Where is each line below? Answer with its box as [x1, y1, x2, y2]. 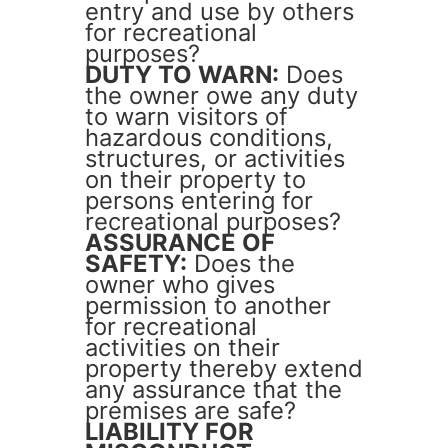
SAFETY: [85, 249, 187, 279]
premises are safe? [85, 396, 296, 426]
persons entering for [85, 186, 313, 216]
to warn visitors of [85, 102, 288, 132]
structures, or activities [85, 144, 345, 174]
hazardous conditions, [85, 123, 333, 153]
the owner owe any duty [85, 81, 358, 111]
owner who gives [85, 270, 275, 300]
